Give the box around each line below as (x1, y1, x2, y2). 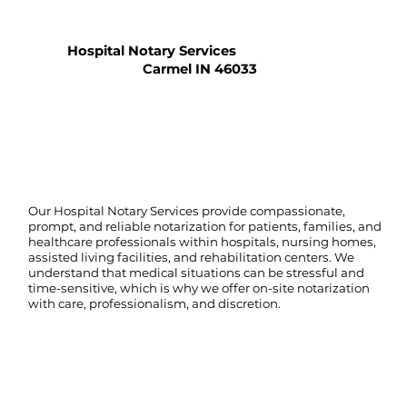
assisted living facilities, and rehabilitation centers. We (28, 249, 355, 264)
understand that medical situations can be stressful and (28, 264, 365, 280)
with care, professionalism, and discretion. (28, 295, 282, 311)
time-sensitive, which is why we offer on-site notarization (28, 280, 371, 295)
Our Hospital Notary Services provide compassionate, (28, 203, 346, 218)
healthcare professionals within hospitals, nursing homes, (28, 233, 377, 249)
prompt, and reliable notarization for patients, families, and (28, 218, 382, 233)
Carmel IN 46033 (143, 60, 258, 77)
